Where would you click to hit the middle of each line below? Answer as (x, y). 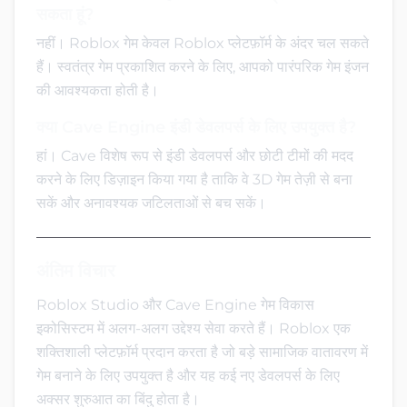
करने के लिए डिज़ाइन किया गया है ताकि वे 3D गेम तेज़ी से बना (194, 179)
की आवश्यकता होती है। (98, 90)
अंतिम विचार (76, 270)
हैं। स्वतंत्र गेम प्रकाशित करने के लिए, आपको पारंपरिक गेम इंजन (203, 66)
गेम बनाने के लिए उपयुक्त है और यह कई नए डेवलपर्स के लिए (188, 375)
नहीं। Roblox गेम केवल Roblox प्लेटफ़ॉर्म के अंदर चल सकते (203, 43)
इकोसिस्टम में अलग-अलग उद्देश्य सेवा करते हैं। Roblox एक (194, 328)
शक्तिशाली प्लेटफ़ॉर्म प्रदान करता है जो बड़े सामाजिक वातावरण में (202, 352)
